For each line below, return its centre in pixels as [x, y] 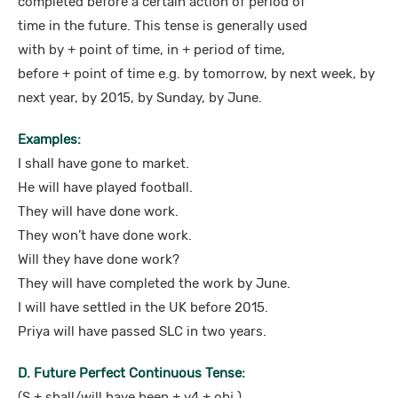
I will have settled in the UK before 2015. [143, 307]
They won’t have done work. [105, 235]
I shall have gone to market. [103, 163]
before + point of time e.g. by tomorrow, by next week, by [196, 74]
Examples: [49, 139]
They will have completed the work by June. [154, 283]
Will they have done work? [99, 259]
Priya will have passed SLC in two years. [142, 331]
